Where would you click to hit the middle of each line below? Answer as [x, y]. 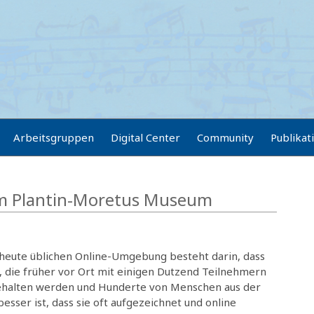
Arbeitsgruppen [54, 137]
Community [225, 137]
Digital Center [145, 137]
